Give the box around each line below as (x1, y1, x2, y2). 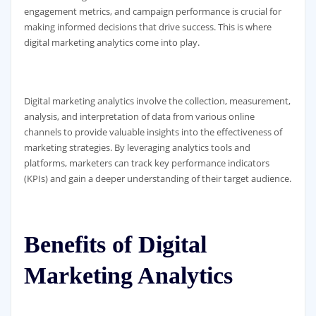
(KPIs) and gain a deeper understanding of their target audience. (23, 172, 291, 186)
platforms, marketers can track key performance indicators (23, 157, 269, 170)
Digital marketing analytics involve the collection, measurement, (23, 95, 291, 108)
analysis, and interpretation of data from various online (23, 110, 255, 123)
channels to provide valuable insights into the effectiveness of (23, 126, 282, 139)
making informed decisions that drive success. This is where (23, 20, 272, 34)
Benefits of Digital (23, 231, 207, 258)
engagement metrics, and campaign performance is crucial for (23, 5, 281, 18)
